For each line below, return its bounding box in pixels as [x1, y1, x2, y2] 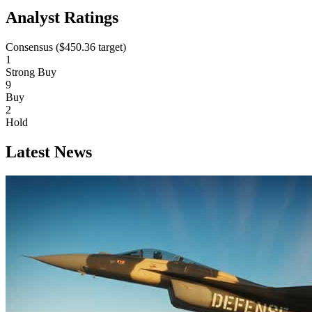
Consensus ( [6, 40, 59, 53]
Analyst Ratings [6, 8, 118, 27]
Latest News [6, 142, 92, 161]
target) [95, 40, 126, 53]
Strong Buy [6, 65, 56, 78]
